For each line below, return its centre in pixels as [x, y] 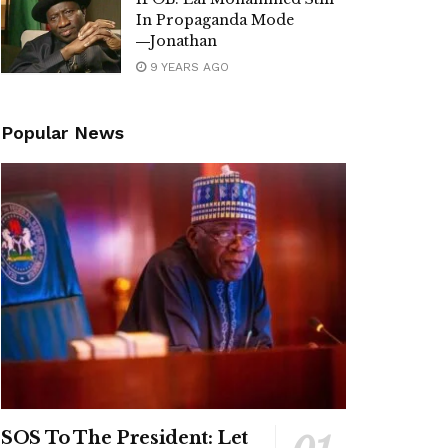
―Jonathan [176, 41]
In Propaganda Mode [215, 20]
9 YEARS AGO [187, 67]
